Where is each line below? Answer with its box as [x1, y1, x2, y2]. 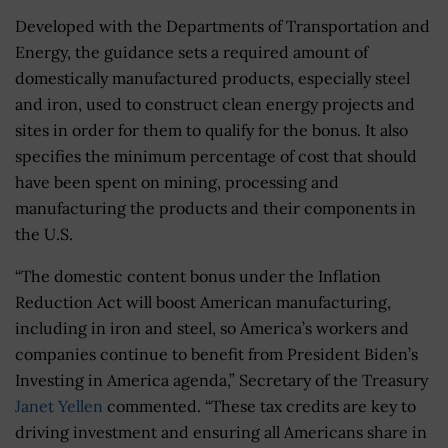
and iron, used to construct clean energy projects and [15, 93, 415, 114]
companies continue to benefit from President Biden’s [15, 343, 418, 364]
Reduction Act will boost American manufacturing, [15, 291, 391, 312]
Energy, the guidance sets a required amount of [15, 41, 368, 62]
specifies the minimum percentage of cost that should [15, 145, 417, 166]
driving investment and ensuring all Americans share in [15, 421, 427, 442]
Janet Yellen [15, 395, 103, 416]
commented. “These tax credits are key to [103, 395, 416, 416]
